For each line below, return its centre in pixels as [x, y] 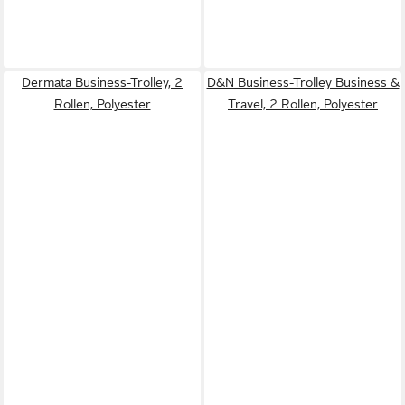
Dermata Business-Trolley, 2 [102, 82]
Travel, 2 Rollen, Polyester [303, 104]
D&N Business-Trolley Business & [303, 82]
